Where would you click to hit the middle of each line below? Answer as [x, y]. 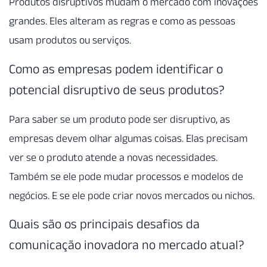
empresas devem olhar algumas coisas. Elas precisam [128, 138]
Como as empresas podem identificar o [116, 68]
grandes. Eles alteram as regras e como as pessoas [122, 21]
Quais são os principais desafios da [104, 224]
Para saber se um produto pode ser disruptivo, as [119, 119]
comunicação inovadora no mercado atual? [127, 245]
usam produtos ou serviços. [70, 40]
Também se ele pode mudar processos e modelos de [126, 176]
